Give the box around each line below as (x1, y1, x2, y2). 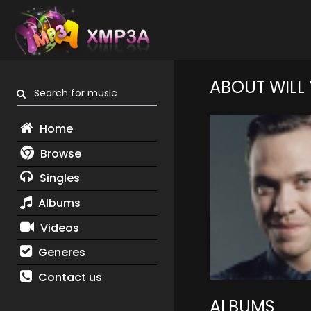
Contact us (35, 269, 102, 285)
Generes (35, 244, 85, 261)
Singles (36, 170, 80, 187)
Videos (37, 219, 79, 236)
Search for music (26, 86, 117, 101)
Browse (37, 145, 81, 162)
